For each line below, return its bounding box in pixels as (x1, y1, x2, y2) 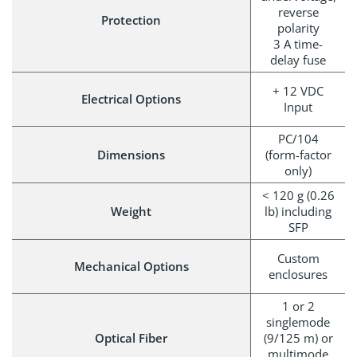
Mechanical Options (73, 257, 189, 274)
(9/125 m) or (263, 329, 333, 346)
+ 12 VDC (273, 82, 324, 99)
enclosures (269, 265, 328, 282)
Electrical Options (81, 90, 181, 107)
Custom (277, 249, 320, 266)
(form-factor (265, 146, 331, 163)
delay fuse (270, 51, 326, 68)
